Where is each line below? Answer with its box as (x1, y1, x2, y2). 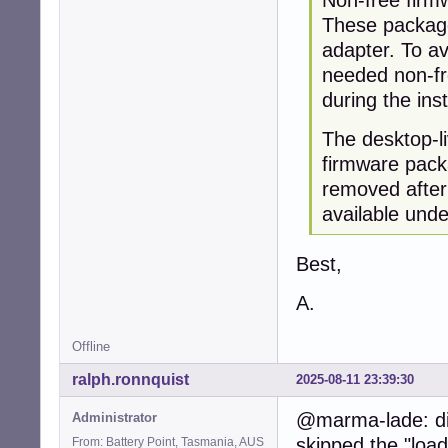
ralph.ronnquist (72, 371, 189, 389)
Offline (72, 338, 110, 354)
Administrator (72, 410, 157, 426)
